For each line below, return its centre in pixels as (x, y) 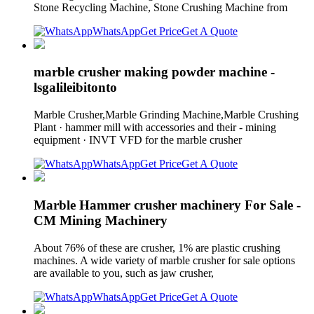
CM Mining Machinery (101, 220)
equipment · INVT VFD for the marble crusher (141, 140)
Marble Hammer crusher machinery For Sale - (167, 205)
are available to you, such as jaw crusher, (125, 273)
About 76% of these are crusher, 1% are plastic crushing (157, 247)
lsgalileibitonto (75, 88)
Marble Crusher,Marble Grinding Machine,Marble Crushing (166, 115)
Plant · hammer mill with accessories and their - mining (155, 128)
